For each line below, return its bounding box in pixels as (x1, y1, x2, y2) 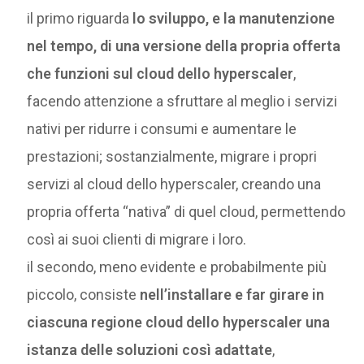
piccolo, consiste (27, 286, 141, 303)
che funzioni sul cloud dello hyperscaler (27, 65, 294, 82)
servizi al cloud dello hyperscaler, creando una (27, 175, 322, 193)
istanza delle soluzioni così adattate (27, 341, 273, 358)
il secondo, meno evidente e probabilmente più (27, 258, 327, 275)
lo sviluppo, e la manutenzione (129, 10, 336, 27)
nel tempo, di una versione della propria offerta (27, 37, 341, 54)
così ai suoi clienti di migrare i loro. (27, 231, 247, 248)
